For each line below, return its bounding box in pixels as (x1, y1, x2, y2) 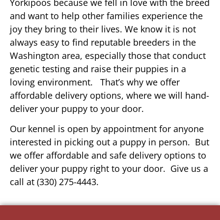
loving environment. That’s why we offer (10, 76, 180, 88)
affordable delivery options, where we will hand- (10, 89, 209, 101)
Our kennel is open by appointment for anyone (10, 123, 204, 135)
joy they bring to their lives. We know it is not (10, 23, 196, 35)
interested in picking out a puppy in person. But (10, 136, 209, 148)
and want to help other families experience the (10, 9, 203, 22)
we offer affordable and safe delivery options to (10, 149, 206, 162)
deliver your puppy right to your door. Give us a (10, 163, 208, 175)
